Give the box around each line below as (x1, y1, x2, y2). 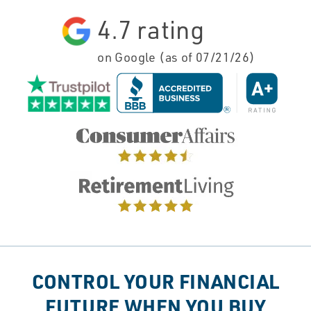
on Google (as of (97, 49, 196, 65)
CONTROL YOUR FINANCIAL (31, 269, 280, 294)
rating (131, 13, 205, 46)
